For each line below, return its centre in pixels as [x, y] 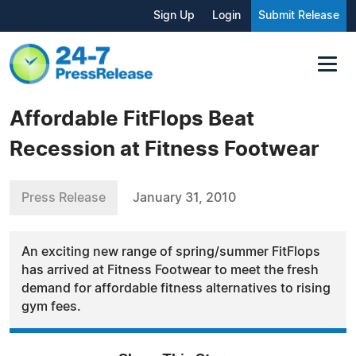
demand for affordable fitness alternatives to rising [176, 288]
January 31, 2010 [184, 197]
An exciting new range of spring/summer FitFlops [171, 252]
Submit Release [299, 16]
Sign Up [174, 16]
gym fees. [51, 306]
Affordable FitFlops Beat [132, 119]
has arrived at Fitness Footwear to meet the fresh [170, 270]
